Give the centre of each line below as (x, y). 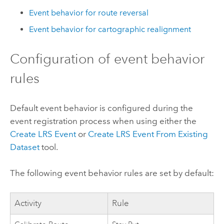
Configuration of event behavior (107, 59)
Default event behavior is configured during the (101, 108)
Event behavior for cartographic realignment (110, 29)
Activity (28, 203)
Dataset (24, 147)
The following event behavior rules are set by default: (112, 173)
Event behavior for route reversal (89, 13)
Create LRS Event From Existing (148, 134)
